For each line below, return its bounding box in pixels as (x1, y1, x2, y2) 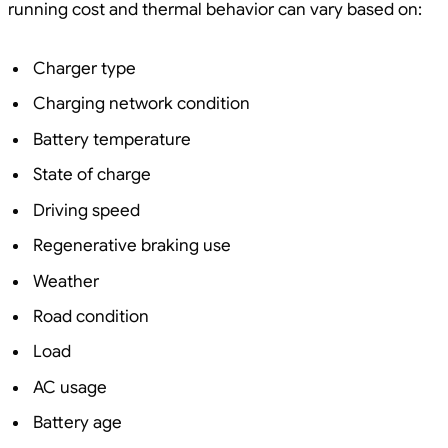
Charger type (33, 57, 136, 79)
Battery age (33, 412, 122, 434)
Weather (33, 270, 99, 292)
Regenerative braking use (33, 235, 231, 257)
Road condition (33, 305, 149, 327)
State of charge (33, 164, 151, 186)
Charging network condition (33, 93, 250, 115)
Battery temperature (33, 128, 191, 150)
